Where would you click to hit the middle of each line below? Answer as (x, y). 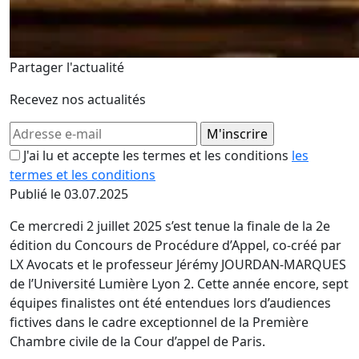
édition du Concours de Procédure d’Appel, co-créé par (175, 245)
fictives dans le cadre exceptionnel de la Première (159, 322)
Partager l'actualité (67, 67)
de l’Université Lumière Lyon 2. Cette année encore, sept (179, 284)
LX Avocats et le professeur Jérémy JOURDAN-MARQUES (178, 264)
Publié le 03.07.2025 (69, 194)
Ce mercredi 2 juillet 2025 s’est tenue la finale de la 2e (170, 226)
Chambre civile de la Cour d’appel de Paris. (137, 341)
